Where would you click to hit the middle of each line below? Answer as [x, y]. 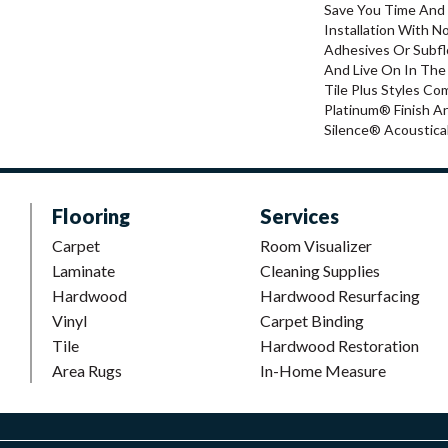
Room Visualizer [316, 245]
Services [299, 215]
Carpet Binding [312, 320]
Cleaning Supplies [320, 270]
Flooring [91, 215]
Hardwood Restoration [339, 345]
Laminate [83, 270]
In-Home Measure [323, 370]
